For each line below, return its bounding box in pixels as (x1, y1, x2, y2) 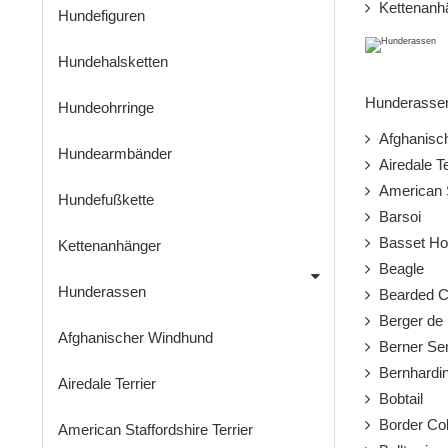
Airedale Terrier (58, 375, 156, 393)
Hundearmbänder (58, 145, 172, 163)
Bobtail (370, 390, 423, 408)
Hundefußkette (58, 191, 154, 209)
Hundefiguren (58, 7, 145, 25)
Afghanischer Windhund (58, 329, 213, 347)
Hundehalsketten (58, 53, 168, 71)
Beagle (370, 260, 424, 278)
